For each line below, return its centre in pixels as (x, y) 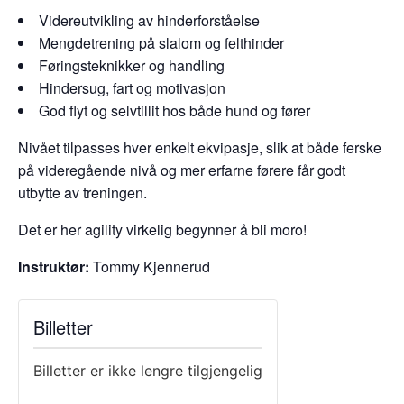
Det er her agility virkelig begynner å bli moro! (162, 230)
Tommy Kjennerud (150, 266)
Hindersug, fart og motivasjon (132, 88)
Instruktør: (54, 266)
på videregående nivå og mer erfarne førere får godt (182, 170)
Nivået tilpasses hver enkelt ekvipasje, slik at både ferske (200, 147)
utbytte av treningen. (83, 193)
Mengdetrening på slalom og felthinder (161, 43)
